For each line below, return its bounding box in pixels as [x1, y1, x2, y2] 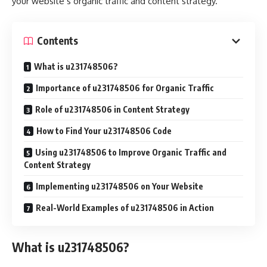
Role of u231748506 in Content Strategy [35, 104, 190, 114]
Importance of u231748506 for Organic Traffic [36, 82, 214, 93]
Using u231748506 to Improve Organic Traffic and [35, 147, 226, 157]
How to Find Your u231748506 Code [36, 125, 172, 136]
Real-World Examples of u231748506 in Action [36, 202, 214, 213]
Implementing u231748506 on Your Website [36, 181, 203, 191]
